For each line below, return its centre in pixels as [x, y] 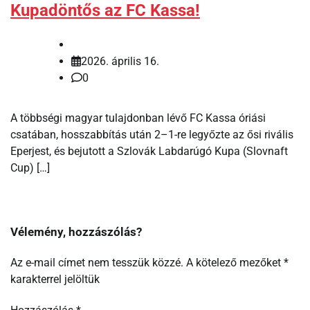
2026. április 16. [120, 61]
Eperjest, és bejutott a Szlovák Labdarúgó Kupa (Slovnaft [149, 151]
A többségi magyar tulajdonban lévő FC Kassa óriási [138, 118]
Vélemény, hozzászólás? [76, 231]
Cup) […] [30, 167]
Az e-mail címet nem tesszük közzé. [97, 262]
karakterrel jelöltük [55, 279]
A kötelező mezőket [235, 262]
